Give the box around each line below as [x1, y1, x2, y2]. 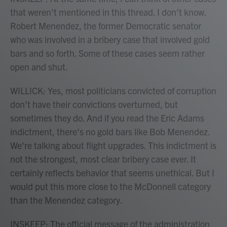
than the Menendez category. [10, 194, 123, 206]
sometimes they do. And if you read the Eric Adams [10, 112, 204, 124]
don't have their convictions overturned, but [10, 98, 178, 110]
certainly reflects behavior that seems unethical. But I [10, 167, 214, 178]
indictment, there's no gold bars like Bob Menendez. [10, 126, 210, 137]
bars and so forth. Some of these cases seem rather [10, 47, 205, 59]
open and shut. [10, 61, 68, 72]
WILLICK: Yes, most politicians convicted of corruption [10, 85, 216, 96]
